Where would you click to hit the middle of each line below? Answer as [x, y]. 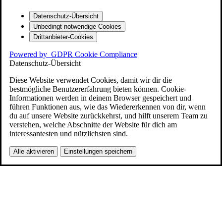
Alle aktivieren [34, 152]
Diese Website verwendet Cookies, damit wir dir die [91, 80]
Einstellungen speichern [98, 152]
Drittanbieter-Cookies [63, 37]
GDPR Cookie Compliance [94, 55]
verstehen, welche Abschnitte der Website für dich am [93, 125]
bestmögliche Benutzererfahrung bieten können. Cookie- [98, 89]
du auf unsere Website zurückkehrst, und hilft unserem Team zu [109, 116]
